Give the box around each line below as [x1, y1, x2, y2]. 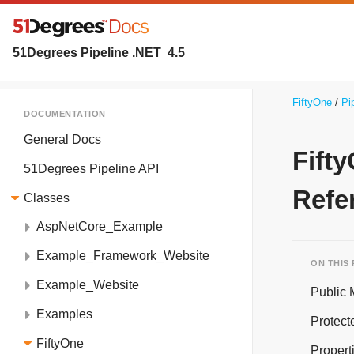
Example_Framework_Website [36, 249, 209, 263]
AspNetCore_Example [36, 220, 163, 234]
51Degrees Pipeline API [24, 161, 159, 175]
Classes [24, 190, 70, 205]
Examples [36, 307, 92, 321]
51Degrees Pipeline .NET [13, 45, 168, 59]
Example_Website [36, 278, 139, 292]
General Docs [24, 132, 101, 146]
